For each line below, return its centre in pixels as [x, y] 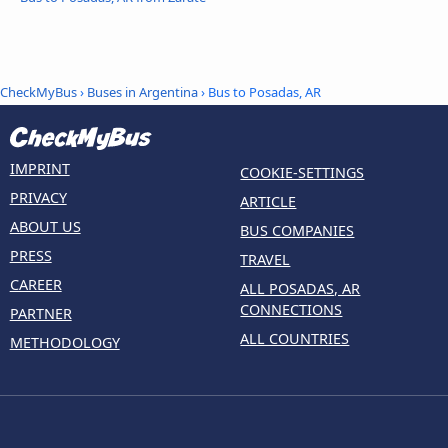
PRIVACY [38, 198]
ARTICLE [268, 202]
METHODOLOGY [64, 343]
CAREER [35, 285]
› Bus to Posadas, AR [259, 92]
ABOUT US [45, 227]
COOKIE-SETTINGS [302, 173]
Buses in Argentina [142, 92]
